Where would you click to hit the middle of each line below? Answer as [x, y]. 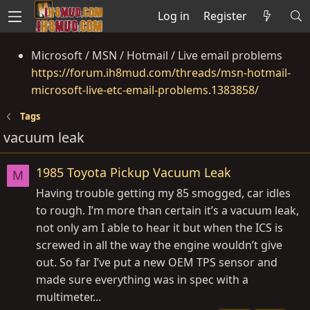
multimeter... [69, 297]
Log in [173, 16]
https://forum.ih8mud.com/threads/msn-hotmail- [161, 72]
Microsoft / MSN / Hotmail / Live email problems [157, 55]
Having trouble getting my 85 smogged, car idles [163, 193]
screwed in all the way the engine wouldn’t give [159, 245]
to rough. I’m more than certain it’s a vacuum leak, [167, 210]
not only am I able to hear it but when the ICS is [159, 228]
